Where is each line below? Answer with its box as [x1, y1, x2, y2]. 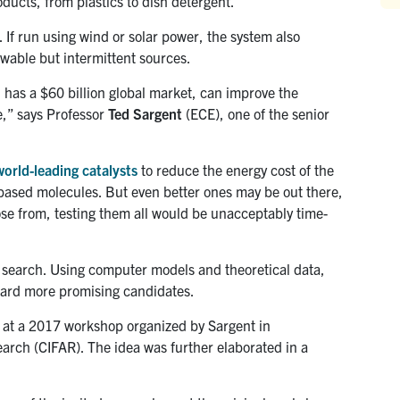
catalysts [82, 160, 137, 179]
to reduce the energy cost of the [137, 160, 334, 179]
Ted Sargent [108, 104, 182, 122]
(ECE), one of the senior [182, 104, 329, 122]
